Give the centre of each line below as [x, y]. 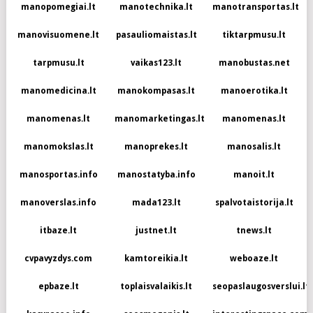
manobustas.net [254, 63]
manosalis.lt [254, 147]
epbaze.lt [58, 287]
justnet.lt [156, 231]
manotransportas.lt [255, 7]
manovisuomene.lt [59, 35]
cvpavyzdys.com [59, 259]
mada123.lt [156, 203]
